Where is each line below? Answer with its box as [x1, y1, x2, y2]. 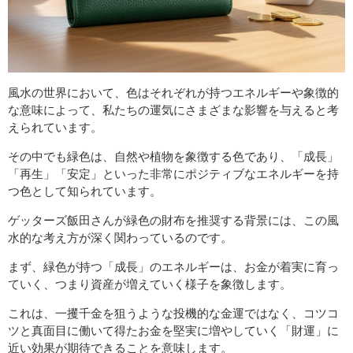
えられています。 [8, 120, 102, 134]
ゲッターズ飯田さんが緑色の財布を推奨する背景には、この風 [8, 213, 339, 227]
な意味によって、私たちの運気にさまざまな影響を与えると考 [8, 102, 339, 117]
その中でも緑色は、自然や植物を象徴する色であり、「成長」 [8, 149, 339, 163]
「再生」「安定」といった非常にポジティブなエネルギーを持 [8, 166, 339, 180]
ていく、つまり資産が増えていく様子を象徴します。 [8, 277, 292, 291]
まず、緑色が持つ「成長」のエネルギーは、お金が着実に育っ [8, 259, 339, 273]
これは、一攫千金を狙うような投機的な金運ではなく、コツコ [8, 306, 339, 320]
